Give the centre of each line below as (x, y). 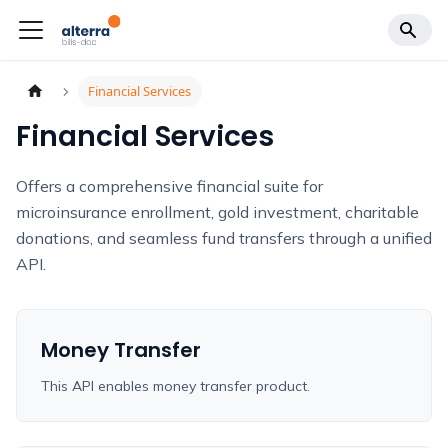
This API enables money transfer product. (175, 386)
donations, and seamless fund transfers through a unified (224, 238)
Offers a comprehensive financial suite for (169, 186)
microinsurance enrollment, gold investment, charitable (217, 212)
